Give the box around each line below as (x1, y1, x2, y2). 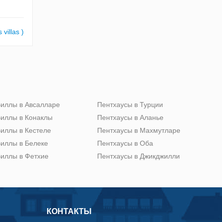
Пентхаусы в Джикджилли (97, 152, 180, 160)
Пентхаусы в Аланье (97, 113, 164, 121)
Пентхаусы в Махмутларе (97, 126, 180, 134)
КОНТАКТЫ (47, 207, 92, 216)
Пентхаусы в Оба (97, 139, 153, 147)
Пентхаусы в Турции (97, 100, 163, 109)
